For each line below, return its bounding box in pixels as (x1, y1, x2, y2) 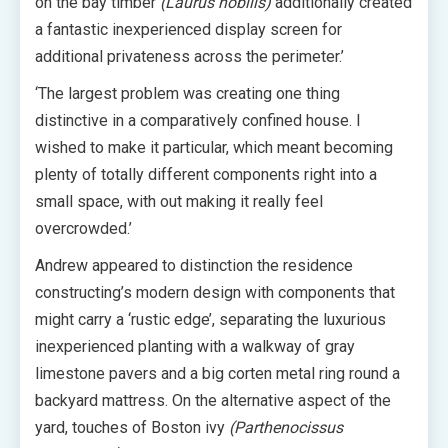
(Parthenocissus (229, 418, 343, 437)
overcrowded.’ (35, 219, 132, 238)
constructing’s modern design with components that (35, 283, 395, 302)
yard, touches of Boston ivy (35, 418, 229, 437)
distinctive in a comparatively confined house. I (35, 111, 361, 130)
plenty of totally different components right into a (35, 165, 377, 184)
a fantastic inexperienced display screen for (35, 20, 342, 39)
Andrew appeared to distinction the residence (35, 256, 353, 275)
